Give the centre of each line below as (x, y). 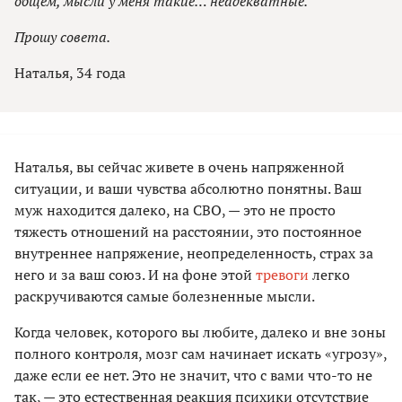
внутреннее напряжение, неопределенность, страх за (194, 253)
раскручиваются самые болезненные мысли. (165, 297)
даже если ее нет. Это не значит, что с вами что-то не (193, 376)
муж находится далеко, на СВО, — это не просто (175, 210)
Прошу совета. (62, 37)
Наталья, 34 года (70, 73)
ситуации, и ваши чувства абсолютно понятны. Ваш (188, 189)
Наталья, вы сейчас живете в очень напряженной (179, 167)
